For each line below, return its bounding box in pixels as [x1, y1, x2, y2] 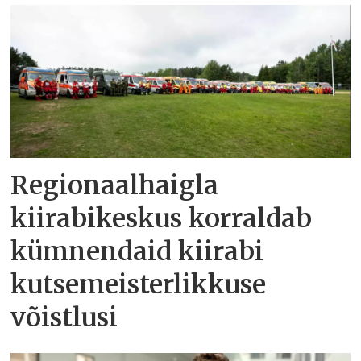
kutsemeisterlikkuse [10, 268, 267, 301]
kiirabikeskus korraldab [10, 202, 313, 235]
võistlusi [10, 301, 118, 334]
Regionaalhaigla [10, 169, 219, 202]
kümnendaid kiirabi [10, 235, 264, 268]
